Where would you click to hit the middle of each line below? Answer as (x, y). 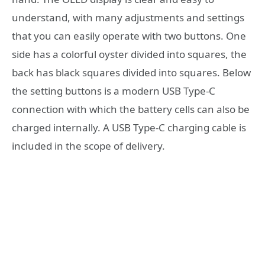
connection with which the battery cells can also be (131, 109)
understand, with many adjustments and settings (128, 18)
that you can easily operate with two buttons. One (129, 36)
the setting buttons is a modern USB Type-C (114, 91)
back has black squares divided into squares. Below (131, 73)
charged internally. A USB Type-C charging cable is (129, 128)
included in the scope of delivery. (88, 146)
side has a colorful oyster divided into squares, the (129, 54)
